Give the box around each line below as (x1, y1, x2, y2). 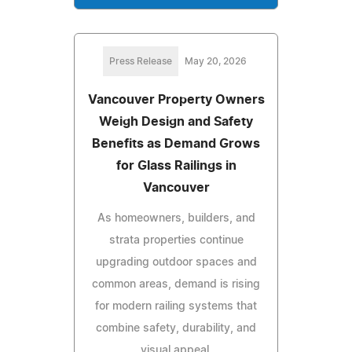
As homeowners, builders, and (97, 212, 255, 224)
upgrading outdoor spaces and (95, 256, 257, 268)
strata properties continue (108, 234, 244, 246)
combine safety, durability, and (96, 322, 256, 334)
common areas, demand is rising (92, 278, 260, 290)
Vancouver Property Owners (87, 93, 265, 106)
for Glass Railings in (115, 159, 236, 172)
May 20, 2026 (184, 56, 247, 66)
